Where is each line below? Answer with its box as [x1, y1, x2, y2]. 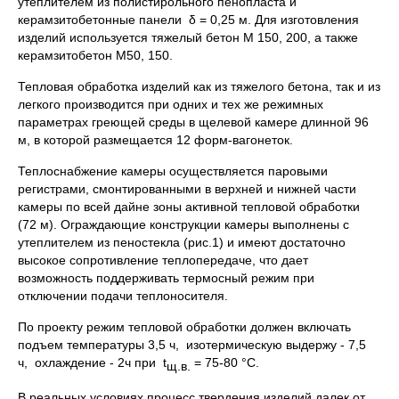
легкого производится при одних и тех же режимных [18, 97, 323, 111]
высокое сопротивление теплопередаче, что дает [18, 253, 308, 267]
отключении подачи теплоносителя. [18, 289, 228, 303]
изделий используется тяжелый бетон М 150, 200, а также [18, 30, 358, 45]
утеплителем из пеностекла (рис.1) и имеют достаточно [18, 235, 346, 249]
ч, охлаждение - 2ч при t [18, 355, 167, 370]
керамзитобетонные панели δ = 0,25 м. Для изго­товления [18, 12, 359, 27]
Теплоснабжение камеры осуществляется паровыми [18, 164, 328, 178]
